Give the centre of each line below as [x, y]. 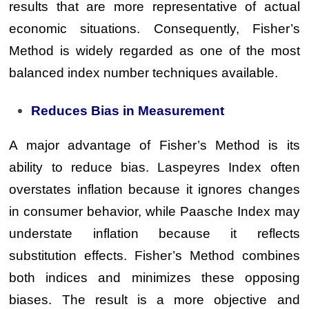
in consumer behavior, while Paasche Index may [154, 211]
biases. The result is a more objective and [154, 299]
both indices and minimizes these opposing [154, 277]
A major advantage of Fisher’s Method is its [154, 145]
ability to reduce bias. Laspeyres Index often [154, 167]
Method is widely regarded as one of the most [154, 51]
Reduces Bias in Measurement [128, 110]
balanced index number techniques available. [144, 73]
